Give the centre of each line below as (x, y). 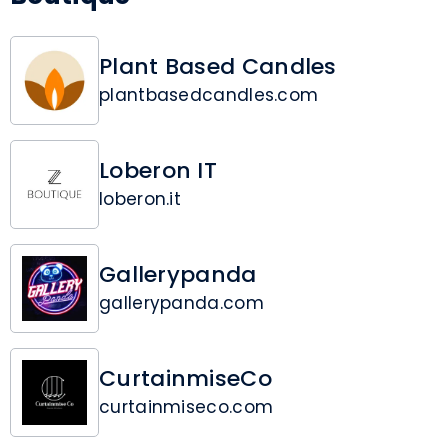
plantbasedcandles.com (209, 95)
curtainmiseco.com (186, 407)
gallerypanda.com (181, 303)
